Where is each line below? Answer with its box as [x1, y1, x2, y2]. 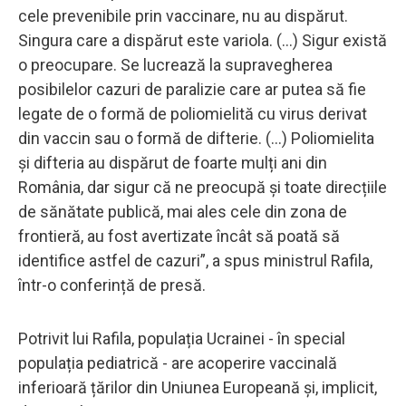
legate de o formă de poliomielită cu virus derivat [18, 103, 367, 123]
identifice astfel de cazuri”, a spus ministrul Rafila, [18, 250, 372, 270]
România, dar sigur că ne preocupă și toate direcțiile [18, 177, 387, 197]
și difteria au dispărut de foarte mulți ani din [18, 152, 327, 172]
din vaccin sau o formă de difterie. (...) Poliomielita [18, 128, 374, 148]
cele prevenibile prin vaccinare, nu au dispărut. [18, 5, 348, 25]
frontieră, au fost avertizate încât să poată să [18, 226, 340, 246]
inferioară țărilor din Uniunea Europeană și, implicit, [18, 377, 377, 397]
